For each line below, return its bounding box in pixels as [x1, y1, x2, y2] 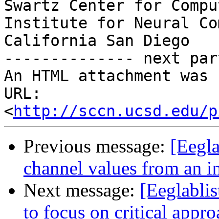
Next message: [23, 179, 140, 201]
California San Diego [4, 32, 190, 50]
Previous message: [23, 135, 170, 157]
